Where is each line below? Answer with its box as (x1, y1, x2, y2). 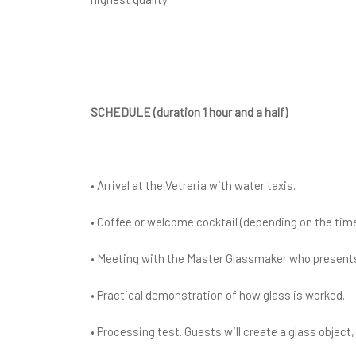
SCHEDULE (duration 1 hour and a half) (91, 105, 288, 119)
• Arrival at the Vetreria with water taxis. (91, 178, 296, 192)
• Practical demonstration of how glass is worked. (91, 288, 345, 302)
